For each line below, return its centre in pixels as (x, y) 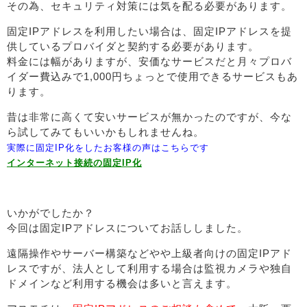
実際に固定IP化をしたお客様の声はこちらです (108, 148)
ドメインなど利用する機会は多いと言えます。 (122, 283)
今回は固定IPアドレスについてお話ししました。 (127, 228)
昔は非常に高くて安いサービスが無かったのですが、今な (149, 117)
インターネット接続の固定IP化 (74, 163)
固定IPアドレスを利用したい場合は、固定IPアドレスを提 (149, 31)
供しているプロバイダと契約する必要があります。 (133, 46)
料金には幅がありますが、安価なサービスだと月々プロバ (149, 61)
